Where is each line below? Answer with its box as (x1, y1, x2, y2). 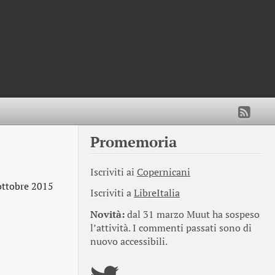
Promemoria (90, 131, 177, 152)
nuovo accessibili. (90, 235, 168, 249)
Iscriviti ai (90, 165, 137, 179)
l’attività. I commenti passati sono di (90, 222, 252, 235)
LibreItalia (134, 187, 180, 200)
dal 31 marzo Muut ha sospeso (125, 208, 260, 222)
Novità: (90, 208, 125, 222)
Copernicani (137, 165, 190, 179)
